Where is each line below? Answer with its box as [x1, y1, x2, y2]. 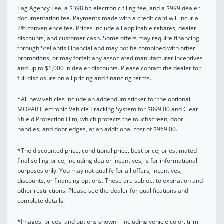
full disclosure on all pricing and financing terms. [17, 73, 151, 82]
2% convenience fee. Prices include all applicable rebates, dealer [17, 23, 196, 32]
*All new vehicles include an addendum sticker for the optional [17, 95, 190, 104]
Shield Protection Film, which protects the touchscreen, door [17, 115, 183, 124]
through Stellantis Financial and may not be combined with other [17, 43, 195, 52]
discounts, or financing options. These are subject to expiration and [17, 176, 203, 185]
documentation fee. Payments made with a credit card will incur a [17, 13, 198, 22]
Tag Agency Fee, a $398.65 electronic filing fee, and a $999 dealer [17, 3, 200, 12]
